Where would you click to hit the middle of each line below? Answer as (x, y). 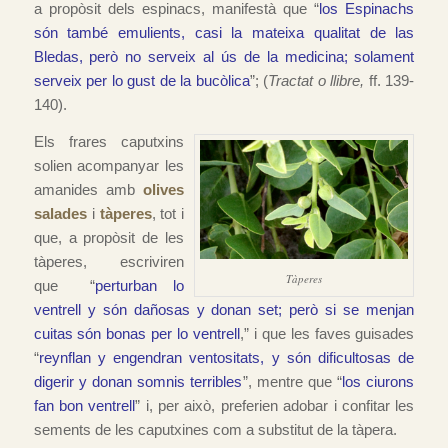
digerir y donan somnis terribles (138, 382)
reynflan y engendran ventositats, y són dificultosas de (226, 358)
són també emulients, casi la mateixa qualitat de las (224, 33)
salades (60, 214)
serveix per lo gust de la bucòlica (141, 81)
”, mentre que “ (292, 382)
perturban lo (140, 286)
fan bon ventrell (84, 406)
